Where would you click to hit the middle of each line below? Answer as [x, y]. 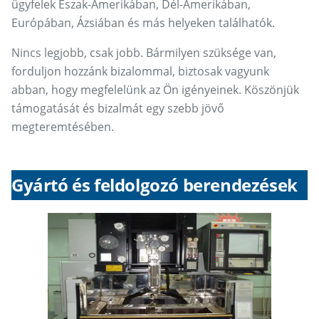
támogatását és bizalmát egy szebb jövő [118, 109]
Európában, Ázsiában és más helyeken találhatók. [143, 23]
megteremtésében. [63, 127]
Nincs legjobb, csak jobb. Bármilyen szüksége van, [144, 53]
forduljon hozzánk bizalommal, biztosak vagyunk [140, 72]
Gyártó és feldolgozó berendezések [155, 185]
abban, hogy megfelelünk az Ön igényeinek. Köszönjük [155, 90]
